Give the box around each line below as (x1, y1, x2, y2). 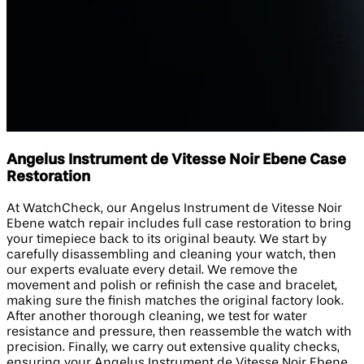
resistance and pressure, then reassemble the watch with (6, 325, 352, 339)
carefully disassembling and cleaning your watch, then (6, 248, 336, 262)
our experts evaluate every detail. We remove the (6, 263, 297, 277)
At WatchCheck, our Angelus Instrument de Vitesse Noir (6, 201, 342, 215)
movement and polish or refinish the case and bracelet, (6, 279, 337, 292)
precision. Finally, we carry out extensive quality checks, (6, 340, 340, 354)
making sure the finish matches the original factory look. (6, 294, 344, 308)
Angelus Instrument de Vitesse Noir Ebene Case (6, 152, 346, 167)
